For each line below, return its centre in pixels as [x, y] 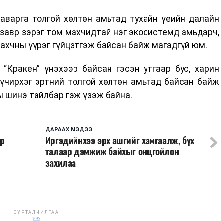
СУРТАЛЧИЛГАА [37, 212]
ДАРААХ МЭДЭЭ [69, 130]
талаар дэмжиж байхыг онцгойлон [112, 152]
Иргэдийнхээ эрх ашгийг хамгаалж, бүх [120, 140]
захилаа [61, 163]
